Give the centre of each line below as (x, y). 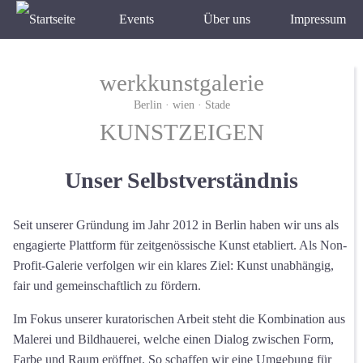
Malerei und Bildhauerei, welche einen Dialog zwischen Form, (173, 340)
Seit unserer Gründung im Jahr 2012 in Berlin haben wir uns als (176, 225)
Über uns (227, 19)
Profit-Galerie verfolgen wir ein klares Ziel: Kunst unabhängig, (173, 266)
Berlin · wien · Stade (181, 104)
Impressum (318, 19)
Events (136, 19)
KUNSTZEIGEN (181, 132)
